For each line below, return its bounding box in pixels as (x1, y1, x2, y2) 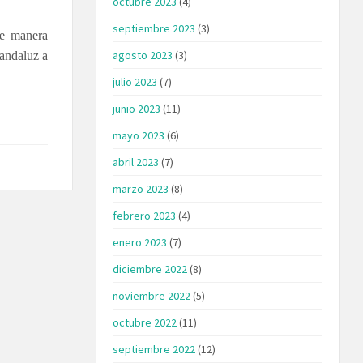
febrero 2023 (113, 207, 177, 223)
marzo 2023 (113, 181, 169, 196)
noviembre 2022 (113, 288, 191, 303)
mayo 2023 (113, 127, 165, 143)
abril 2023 (113, 154, 160, 169)
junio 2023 (113, 100, 161, 116)
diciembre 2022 (113, 261, 188, 276)
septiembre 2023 (113, 20, 196, 36)
